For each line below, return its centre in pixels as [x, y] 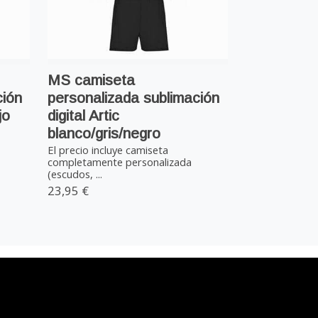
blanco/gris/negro [104, 133]
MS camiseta [92, 79]
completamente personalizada [120, 162]
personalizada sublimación [134, 97]
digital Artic [84, 115]
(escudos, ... [75, 174]
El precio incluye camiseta [108, 150]
